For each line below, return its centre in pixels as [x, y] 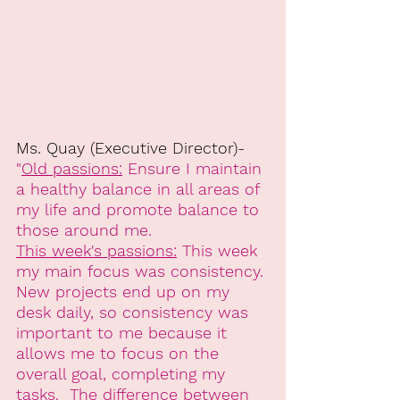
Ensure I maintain [195, 168]
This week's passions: [96, 250]
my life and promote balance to [140, 209]
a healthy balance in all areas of [140, 188]
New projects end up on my [125, 291]
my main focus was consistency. [142, 271]
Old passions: [72, 168]
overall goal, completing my [123, 373]
